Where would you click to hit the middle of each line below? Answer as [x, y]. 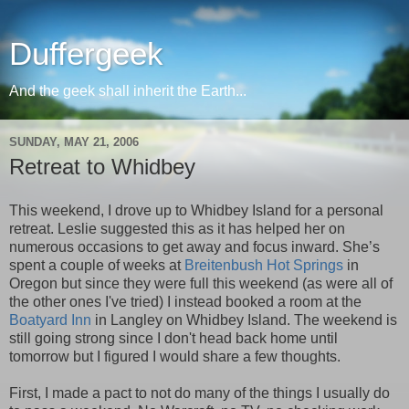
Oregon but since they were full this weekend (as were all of [201, 283]
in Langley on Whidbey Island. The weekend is [244, 320]
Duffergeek [86, 54]
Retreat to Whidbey [102, 167]
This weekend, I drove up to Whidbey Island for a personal [196, 210]
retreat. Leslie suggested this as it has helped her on [177, 228]
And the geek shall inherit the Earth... [128, 91]
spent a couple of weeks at [97, 265]
